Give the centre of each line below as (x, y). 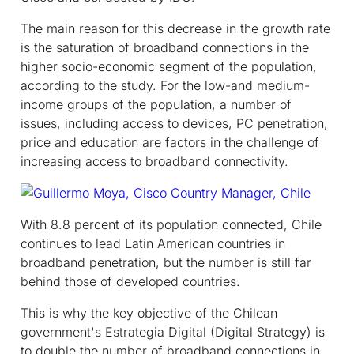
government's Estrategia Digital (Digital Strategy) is (173, 331)
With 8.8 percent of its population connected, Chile (171, 224)
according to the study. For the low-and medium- (165, 85)
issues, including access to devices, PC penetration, (174, 123)
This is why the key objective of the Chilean (149, 313)
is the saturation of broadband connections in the (165, 47)
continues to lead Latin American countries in (153, 243)
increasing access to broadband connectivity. (154, 161)
